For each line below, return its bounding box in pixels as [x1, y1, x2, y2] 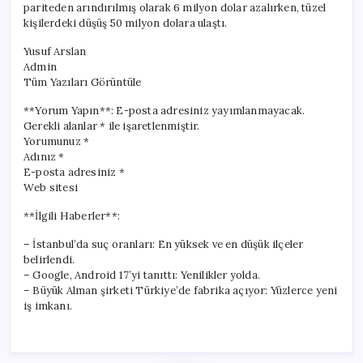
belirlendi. [23, 252, 75, 267]
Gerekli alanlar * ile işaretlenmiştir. [23, 118, 200, 133]
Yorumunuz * [23, 134, 90, 148]
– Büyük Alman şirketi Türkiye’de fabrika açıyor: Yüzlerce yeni [23, 283, 338, 297]
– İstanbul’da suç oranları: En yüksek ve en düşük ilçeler [23, 237, 304, 251]
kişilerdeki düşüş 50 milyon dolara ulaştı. [23, 15, 228, 30]
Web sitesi [23, 180, 78, 194]
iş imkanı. [23, 298, 72, 313]
